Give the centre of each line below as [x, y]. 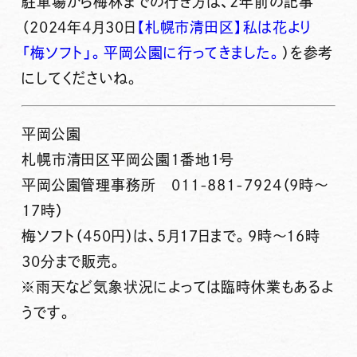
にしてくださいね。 [80, 78]
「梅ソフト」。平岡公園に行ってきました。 [151, 53]
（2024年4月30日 [78, 27]
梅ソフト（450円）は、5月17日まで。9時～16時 [171, 236]
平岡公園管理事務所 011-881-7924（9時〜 [175, 185]
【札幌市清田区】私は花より [224, 27]
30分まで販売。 [72, 262]
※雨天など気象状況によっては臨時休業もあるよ [177, 287]
